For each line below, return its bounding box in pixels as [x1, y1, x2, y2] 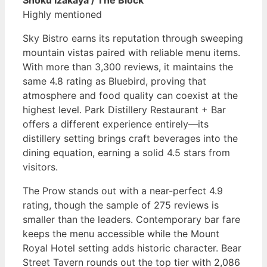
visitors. [23, 161, 58, 173]
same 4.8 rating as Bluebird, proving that [23, 75, 206, 88]
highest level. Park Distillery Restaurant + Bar [23, 104, 226, 116]
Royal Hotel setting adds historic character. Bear [23, 242, 241, 254]
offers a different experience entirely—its [23, 118, 209, 131]
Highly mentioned [23, 8, 102, 21]
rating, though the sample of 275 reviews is [23, 199, 219, 212]
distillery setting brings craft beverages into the [23, 132, 238, 145]
